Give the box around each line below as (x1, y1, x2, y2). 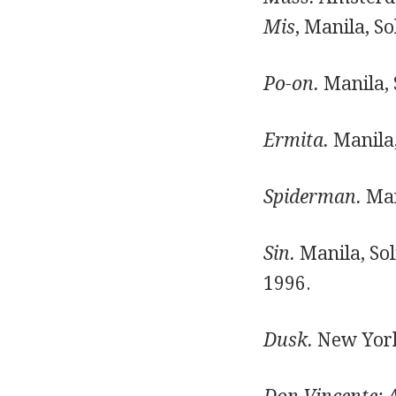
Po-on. (263, 72, 319, 95)
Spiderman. (263, 186, 362, 208)
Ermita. (263, 129, 329, 151)
